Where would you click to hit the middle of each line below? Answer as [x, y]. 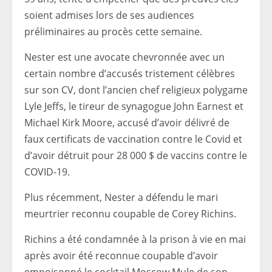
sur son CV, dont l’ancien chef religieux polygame [136, 90]
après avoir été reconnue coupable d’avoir [121, 256]
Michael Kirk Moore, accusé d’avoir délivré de [127, 123]
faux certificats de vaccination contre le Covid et [133, 139]
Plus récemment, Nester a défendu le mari [121, 197]
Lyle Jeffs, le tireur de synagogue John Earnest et [134, 106]
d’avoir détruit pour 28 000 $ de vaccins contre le [136, 155]
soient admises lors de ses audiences [109, 15]
